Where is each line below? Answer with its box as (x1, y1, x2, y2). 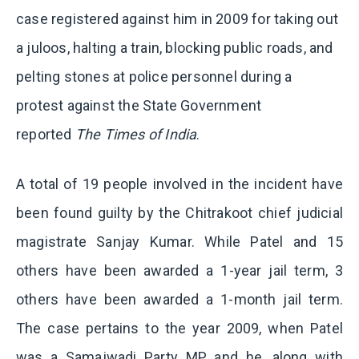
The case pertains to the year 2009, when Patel (16, 320, 343, 337)
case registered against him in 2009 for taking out (16, 10, 339, 27)
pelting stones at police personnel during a (16, 68, 292, 85)
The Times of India (75, 126, 197, 143)
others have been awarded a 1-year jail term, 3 (16, 262, 343, 279)
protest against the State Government (16, 97, 262, 114)
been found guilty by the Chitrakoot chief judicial (16, 204, 343, 221)
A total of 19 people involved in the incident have (16, 175, 343, 192)
